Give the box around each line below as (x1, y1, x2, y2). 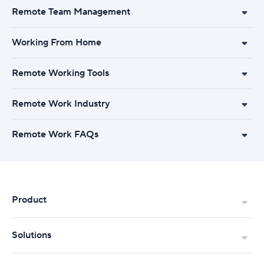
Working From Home (12, 37, 101, 48)
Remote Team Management (12, 6, 130, 18)
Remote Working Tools (12, 67, 109, 79)
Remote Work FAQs (12, 128, 98, 140)
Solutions (12, 229, 51, 241)
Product (12, 194, 47, 206)
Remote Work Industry (12, 98, 110, 110)
